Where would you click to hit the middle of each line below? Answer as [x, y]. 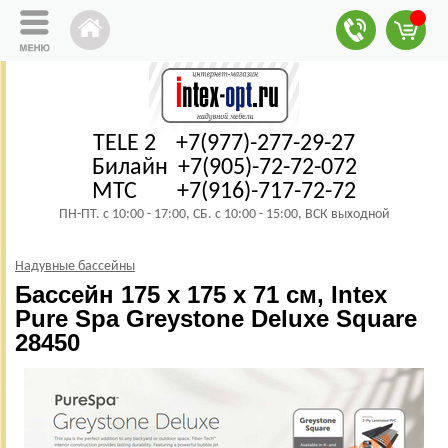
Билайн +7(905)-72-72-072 [224, 167]
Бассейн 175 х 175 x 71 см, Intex [201, 294]
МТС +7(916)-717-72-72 [224, 191]
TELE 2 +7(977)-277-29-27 [224, 143]
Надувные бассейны [75, 266]
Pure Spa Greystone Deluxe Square [216, 318]
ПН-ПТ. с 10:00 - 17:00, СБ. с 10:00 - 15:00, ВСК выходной [224, 214]
